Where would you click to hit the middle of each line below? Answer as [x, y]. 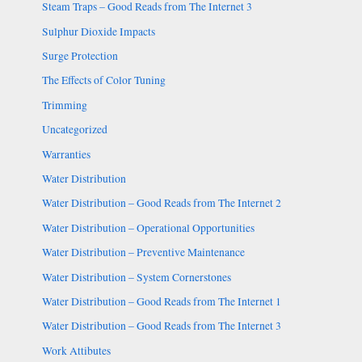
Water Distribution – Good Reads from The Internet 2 [161, 203]
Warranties [66, 154]
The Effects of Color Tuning [103, 80]
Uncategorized [74, 130]
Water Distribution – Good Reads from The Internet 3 [161, 326]
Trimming [64, 105]
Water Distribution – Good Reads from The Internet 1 [161, 301]
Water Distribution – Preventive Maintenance [143, 253]
